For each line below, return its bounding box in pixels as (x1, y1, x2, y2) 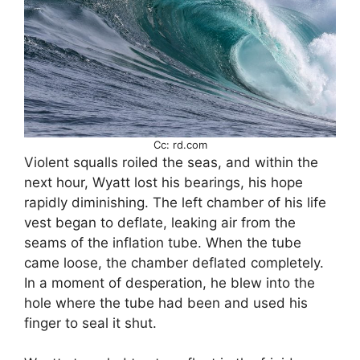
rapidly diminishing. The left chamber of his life (24, 194, 326, 211)
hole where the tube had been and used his (24, 294, 308, 311)
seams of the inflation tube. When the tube (24, 234, 301, 251)
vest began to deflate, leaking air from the (24, 214, 296, 231)
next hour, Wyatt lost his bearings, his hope (24, 174, 303, 190)
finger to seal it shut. (24, 314, 157, 331)
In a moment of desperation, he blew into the (24, 274, 315, 291)
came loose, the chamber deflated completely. (24, 254, 324, 271)
